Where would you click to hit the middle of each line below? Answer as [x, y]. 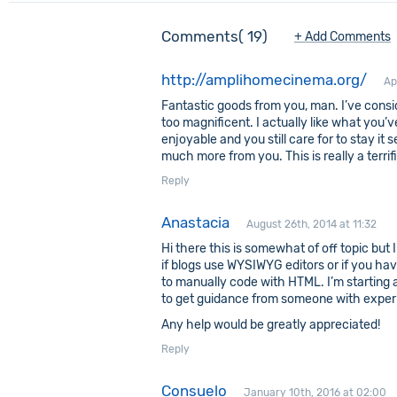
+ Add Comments [343, 37]
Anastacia [195, 222]
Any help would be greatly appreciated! [271, 325]
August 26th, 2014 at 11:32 [311, 224]
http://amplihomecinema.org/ [264, 80]
